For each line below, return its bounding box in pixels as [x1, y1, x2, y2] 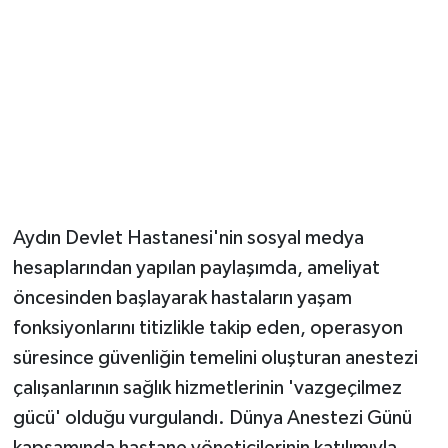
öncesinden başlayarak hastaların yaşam [12, 288, 352, 309]
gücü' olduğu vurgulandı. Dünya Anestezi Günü [12, 408, 412, 429]
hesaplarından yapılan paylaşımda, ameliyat [12, 258, 380, 279]
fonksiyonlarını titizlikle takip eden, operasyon [12, 318, 403, 339]
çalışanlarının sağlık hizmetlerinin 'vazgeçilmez [12, 378, 402, 399]
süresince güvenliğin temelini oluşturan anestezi [12, 348, 418, 369]
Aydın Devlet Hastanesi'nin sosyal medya [12, 228, 364, 249]
